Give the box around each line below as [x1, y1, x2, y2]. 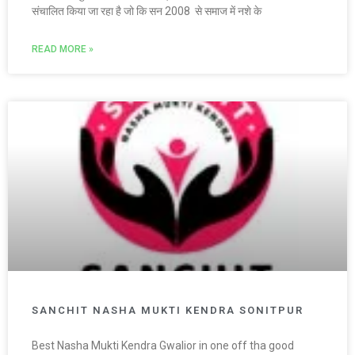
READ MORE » [32, 44, 94, 55]
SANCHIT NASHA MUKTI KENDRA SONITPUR [32, 304, 303, 317]
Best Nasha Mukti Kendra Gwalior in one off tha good [32, 339, 294, 353]
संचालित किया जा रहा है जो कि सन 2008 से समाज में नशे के [32, 5, 261, 18]
